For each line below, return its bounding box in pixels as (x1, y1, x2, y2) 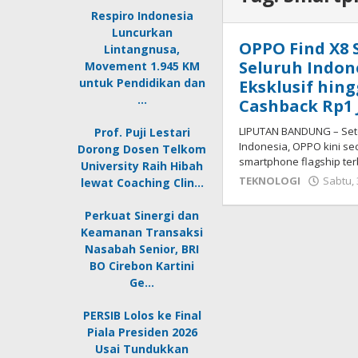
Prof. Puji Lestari (93, 125, 190, 140)
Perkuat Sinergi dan (85, 208, 200, 223)
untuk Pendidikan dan (78, 75, 205, 90)
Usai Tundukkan (95, 341, 189, 356)
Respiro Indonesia (90, 8, 193, 23)
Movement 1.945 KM (84, 58, 200, 74)
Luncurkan (111, 25, 173, 40)
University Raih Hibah (81, 158, 204, 173)
